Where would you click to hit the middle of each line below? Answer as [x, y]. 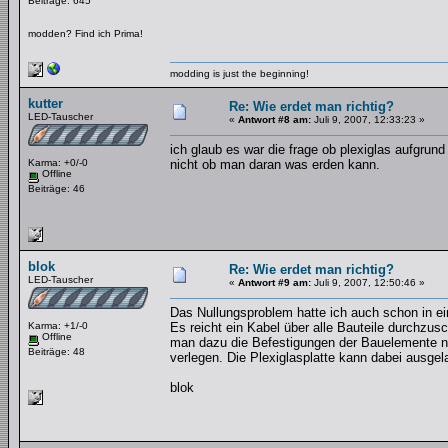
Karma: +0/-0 [58, 162]
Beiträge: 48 [56, 351]
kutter [45, 103]
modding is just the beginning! [239, 73]
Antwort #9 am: [274, 282]
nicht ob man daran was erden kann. [275, 164]
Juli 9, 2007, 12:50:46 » [368, 282]
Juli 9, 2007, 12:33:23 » [368, 119]
